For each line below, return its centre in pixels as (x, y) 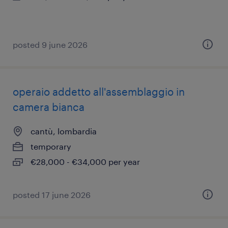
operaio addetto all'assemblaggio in (99, 92)
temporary (51, 146)
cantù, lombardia (64, 131)
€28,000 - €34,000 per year (85, 162)
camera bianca (49, 107)
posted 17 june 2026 (52, 195)
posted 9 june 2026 (50, 45)
